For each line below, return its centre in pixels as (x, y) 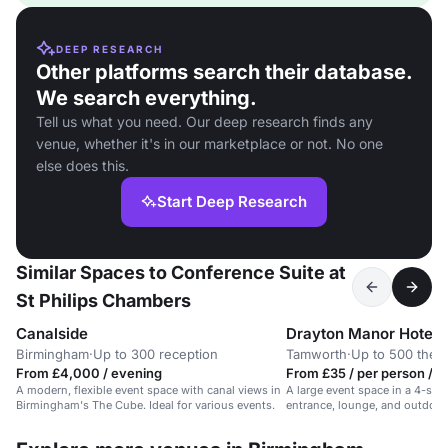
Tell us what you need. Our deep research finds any (204, 121)
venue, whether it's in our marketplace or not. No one (209, 143)
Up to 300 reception (155, 354)
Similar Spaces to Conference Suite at (181, 272)
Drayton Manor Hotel (361, 333)
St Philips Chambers (103, 300)
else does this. (82, 165)
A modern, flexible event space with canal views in (148, 390)
